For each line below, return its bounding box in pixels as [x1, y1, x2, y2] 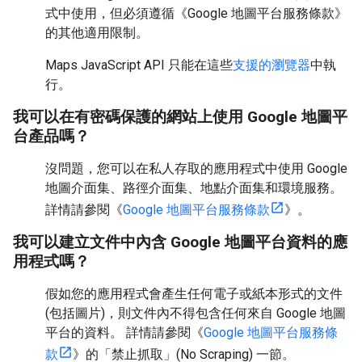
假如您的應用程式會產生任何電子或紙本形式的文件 [45, 286, 343, 301]
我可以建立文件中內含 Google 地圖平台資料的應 [13, 233, 347, 251]
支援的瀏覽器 [233, 57, 310, 73]
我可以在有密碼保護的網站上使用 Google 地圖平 [13, 107, 347, 126]
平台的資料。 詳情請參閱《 [45, 325, 204, 340]
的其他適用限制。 [45, 25, 149, 40]
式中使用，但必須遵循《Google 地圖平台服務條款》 [45, 6, 347, 21]
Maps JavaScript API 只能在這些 [45, 57, 233, 73]
